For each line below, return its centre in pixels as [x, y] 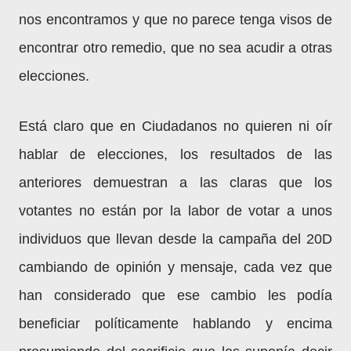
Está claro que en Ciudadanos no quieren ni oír [175, 126]
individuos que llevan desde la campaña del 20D [175, 239]
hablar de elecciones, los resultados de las [175, 154]
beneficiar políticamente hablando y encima [175, 324]
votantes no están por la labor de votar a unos [175, 211]
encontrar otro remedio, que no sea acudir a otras [175, 48]
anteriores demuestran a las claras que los [175, 183]
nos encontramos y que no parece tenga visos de [175, 20]
